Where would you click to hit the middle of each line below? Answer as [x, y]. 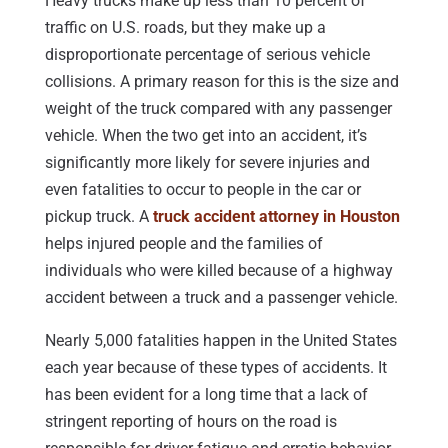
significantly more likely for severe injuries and [207, 162]
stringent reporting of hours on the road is [190, 421]
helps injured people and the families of [183, 243]
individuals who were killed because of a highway [218, 270]
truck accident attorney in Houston [276, 216]
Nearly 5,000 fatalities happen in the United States [220, 340]
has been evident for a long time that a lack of [206, 394]
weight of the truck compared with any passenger [218, 108]
